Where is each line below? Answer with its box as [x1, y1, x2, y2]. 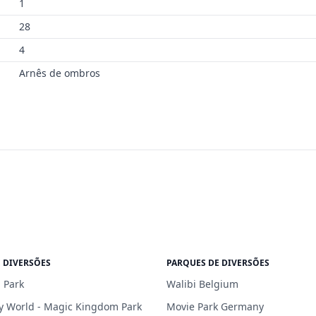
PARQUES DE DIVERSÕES [166, 256, 269, 269]
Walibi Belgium [166, 276, 238, 291]
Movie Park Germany [166, 299, 264, 313]
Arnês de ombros [18, 66, 100, 80]
